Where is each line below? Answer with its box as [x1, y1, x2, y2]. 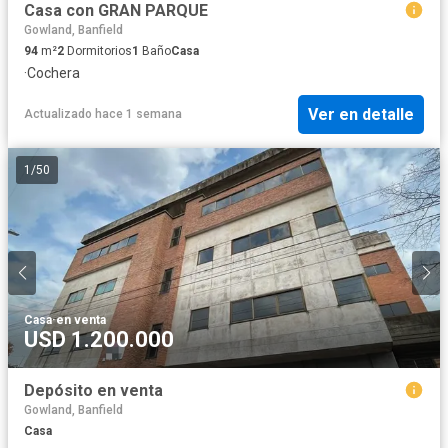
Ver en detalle [308, 104, 414, 124]
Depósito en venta [24, 380, 163, 400]
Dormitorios [64, 44, 132, 59]
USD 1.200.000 [24, 326, 174, 352]
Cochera [27, 65, 80, 82]
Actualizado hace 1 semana [24, 107, 182, 122]
